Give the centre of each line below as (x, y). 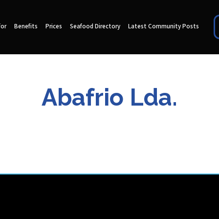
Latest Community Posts (163, 27)
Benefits (26, 27)
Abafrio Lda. (109, 97)
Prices (54, 27)
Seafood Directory (95, 27)
